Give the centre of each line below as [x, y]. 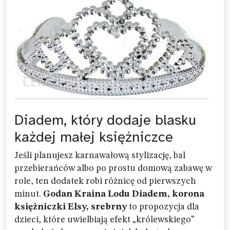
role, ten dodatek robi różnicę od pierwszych [105, 181]
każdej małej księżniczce [94, 137]
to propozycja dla [163, 207]
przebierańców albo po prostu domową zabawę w [113, 168]
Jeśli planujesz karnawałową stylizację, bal [100, 156]
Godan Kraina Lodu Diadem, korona [124, 194]
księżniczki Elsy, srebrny [71, 207]
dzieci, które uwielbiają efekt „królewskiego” [104, 220]
